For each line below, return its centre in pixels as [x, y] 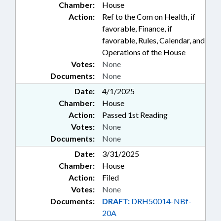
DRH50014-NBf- [161, 201]
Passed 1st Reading [135, 115]
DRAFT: [116, 201]
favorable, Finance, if [137, 28]
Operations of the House [144, 52]
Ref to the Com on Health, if [149, 17]
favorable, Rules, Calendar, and [153, 40]
